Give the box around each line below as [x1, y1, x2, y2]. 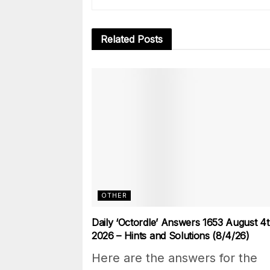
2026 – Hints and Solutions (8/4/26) [92, 230, 250, 242]
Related [101, 33, 134, 46]
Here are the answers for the [92, 251, 257, 266]
